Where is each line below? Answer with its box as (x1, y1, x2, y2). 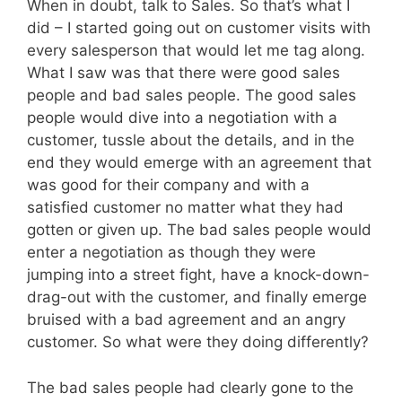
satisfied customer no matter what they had (27, 198, 344, 217)
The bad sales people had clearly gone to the (27, 378, 354, 397)
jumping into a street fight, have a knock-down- (27, 266, 370, 284)
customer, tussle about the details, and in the (27, 131, 354, 150)
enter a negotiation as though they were (27, 243, 316, 262)
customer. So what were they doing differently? (27, 333, 369, 352)
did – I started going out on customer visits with (27, 19, 371, 38)
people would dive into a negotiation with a (27, 109, 337, 127)
